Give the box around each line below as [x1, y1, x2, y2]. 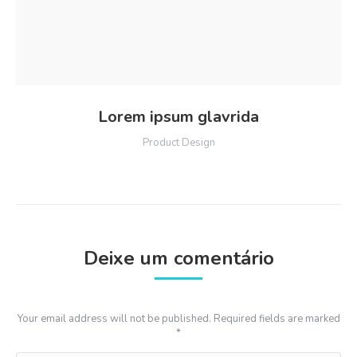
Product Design [142, 135, 215, 150]
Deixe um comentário [83, 245, 274, 271]
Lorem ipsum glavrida [98, 106, 259, 127]
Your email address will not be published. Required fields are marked [17, 312, 340, 326]
